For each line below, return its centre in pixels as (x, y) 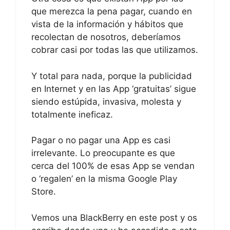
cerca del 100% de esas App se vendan (113, 166)
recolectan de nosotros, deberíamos (106, 37)
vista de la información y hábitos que (107, 24)
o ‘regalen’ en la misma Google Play (104, 179)
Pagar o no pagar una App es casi (101, 140)
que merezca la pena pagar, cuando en (112, 12)
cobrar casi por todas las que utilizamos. (115, 50)
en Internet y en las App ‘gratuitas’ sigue (114, 89)
